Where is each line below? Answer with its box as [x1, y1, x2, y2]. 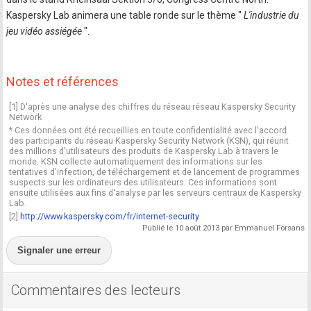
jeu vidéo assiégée [6, 26, 85, 37]
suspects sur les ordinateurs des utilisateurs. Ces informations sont [9, 176, 278, 187]
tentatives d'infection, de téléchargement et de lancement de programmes [9, 166, 301, 177]
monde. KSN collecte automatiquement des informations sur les [9, 155, 263, 167]
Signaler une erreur [17, 245, 101, 256]
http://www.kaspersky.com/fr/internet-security [20, 210, 200, 221]
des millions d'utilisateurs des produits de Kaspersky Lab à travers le [9, 145, 279, 156]
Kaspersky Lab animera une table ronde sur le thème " [6, 10, 242, 21]
